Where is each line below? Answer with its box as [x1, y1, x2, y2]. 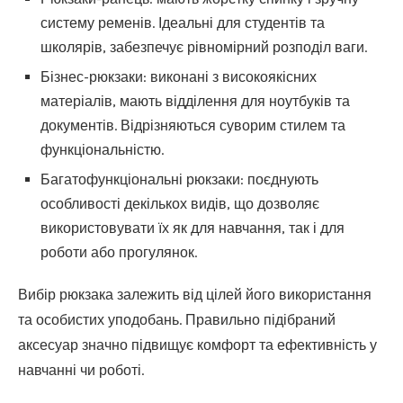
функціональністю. [40, 141, 164, 158]
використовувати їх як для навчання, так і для [40, 219, 345, 237]
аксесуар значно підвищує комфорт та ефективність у [18, 336, 377, 354]
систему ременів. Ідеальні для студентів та [40, 14, 325, 31]
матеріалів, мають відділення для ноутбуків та [40, 93, 350, 110]
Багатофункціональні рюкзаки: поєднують [40, 171, 318, 188]
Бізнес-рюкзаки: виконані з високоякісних [40, 68, 317, 85]
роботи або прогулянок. [40, 244, 197, 261]
